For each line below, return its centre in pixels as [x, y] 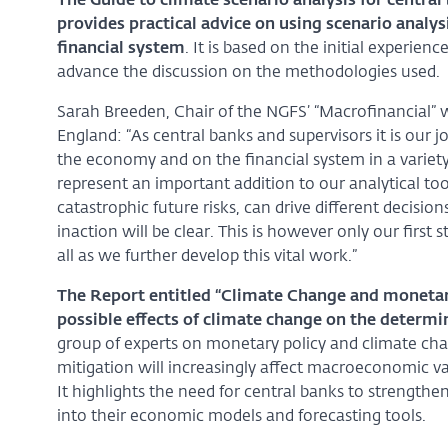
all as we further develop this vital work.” [206, 256]
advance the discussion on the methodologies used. [248, 72]
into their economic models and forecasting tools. [241, 416]
